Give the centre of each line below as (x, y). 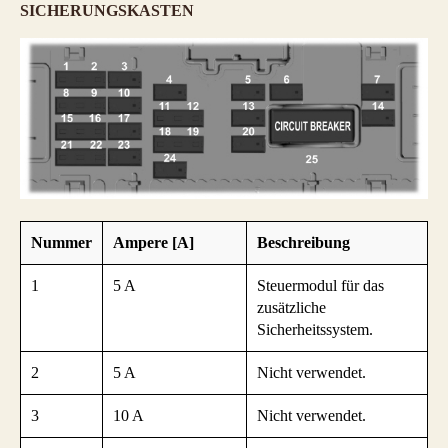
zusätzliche (291, 307)
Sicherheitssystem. (315, 329)
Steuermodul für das (320, 285)
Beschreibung (303, 242)
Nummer (61, 242)
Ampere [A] (153, 242)
